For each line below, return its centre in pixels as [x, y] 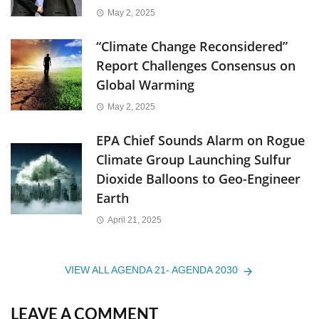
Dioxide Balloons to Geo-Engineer [198, 178]
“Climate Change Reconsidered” [192, 46]
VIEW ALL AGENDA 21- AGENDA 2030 [152, 270]
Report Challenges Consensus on [196, 65]
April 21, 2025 [134, 220]
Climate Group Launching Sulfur [194, 159]
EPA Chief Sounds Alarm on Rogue [200, 140]
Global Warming [145, 84]
